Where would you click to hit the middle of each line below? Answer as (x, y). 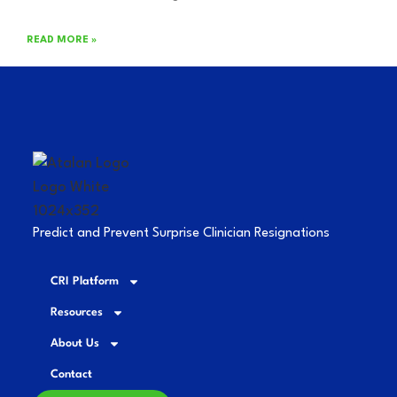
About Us (75, 344)
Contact (72, 375)
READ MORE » (62, 40)
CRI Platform (85, 282)
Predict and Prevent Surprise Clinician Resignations (182, 233)
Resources (77, 313)
